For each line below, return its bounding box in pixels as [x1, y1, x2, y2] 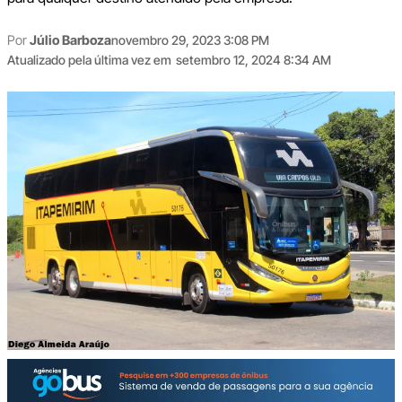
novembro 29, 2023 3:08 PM [110, 31, 269, 48]
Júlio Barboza [29, 31, 111, 48]
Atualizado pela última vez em [6, 51, 171, 67]
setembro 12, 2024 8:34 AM [175, 51, 331, 67]
